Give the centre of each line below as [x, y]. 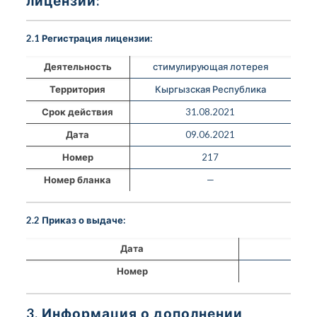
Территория [78, 89]
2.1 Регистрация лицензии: [89, 38]
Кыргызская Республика [210, 89]
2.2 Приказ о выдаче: [75, 220]
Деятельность [77, 66]
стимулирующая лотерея [210, 66]
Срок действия [78, 111]
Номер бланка [78, 179]
